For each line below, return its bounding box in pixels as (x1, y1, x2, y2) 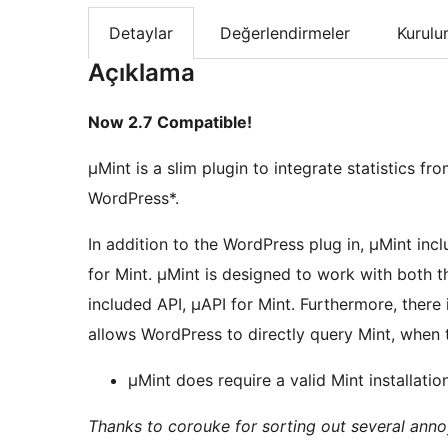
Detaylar (109, 23, 173, 44)
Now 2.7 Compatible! (88, 112, 252, 133)
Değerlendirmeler (220, 23, 350, 44)
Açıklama (88, 58, 195, 88)
